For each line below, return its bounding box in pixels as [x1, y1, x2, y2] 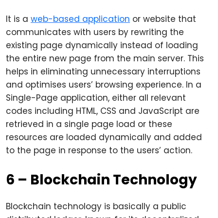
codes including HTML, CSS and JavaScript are [6, 105, 200, 117]
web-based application [31, 13, 130, 25]
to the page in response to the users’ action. [6, 145, 192, 156]
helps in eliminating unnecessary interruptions [6, 66, 200, 77]
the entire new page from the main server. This [6, 53, 204, 64]
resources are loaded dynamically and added [6, 131, 202, 143]
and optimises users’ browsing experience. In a [6, 79, 201, 91]
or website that [130, 13, 196, 25]
